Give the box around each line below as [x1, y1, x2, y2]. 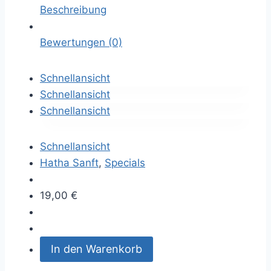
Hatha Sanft [40, 157, 99, 169]
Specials [105, 157, 145, 169]
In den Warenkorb [51, 243, 142, 256]
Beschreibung [40, 4, 106, 16]
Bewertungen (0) [40, 36, 122, 48]
